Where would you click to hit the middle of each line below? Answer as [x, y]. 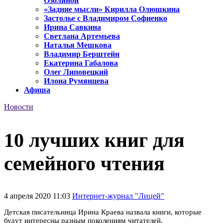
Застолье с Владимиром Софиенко [106, 18]
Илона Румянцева [76, 81]
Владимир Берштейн [82, 54]
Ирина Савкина [72, 27]
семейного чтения [84, 163]
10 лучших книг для [94, 140]
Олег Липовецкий [76, 72]
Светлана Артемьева [82, 36]
